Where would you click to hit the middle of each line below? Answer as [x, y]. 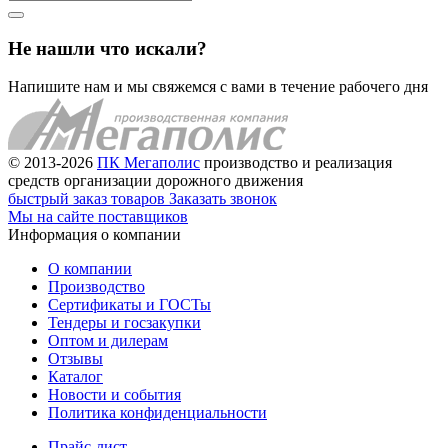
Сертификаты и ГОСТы [129, 305]
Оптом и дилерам [108, 341]
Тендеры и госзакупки [124, 323]
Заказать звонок [223, 199]
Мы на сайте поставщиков [98, 217]
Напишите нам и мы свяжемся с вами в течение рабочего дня [218, 87]
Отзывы [75, 359]
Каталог [75, 377]
